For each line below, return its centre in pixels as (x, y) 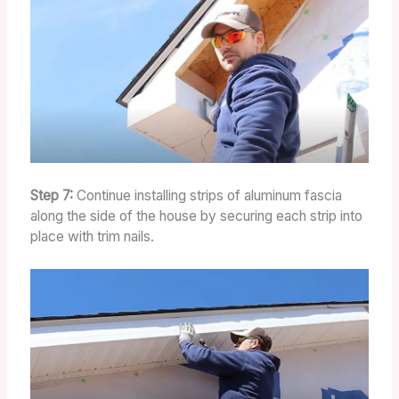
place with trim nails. (92, 236)
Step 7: (53, 195)
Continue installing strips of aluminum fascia (209, 195)
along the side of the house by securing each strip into (196, 216)
